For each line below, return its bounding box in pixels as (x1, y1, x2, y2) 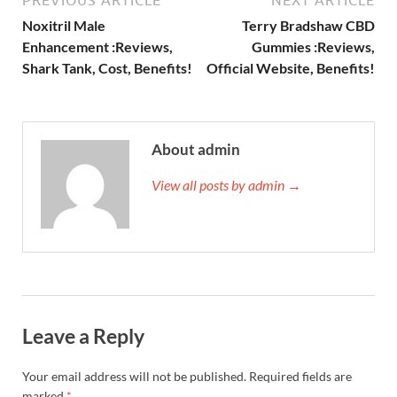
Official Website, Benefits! (206, 58, 375, 76)
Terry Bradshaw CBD (242, 16, 375, 34)
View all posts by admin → (152, 175, 301, 193)
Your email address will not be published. (22, 369, 246, 385)
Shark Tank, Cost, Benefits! (22, 58, 192, 76)
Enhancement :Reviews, (22, 37, 173, 55)
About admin (152, 139, 240, 159)
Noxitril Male (22, 16, 105, 34)
